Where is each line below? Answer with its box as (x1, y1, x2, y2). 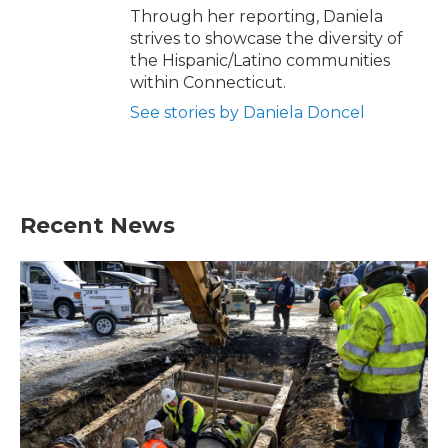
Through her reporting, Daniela (130, 6, 383, 26)
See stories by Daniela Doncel (130, 102, 365, 122)
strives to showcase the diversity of (130, 28, 403, 48)
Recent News (20, 211, 175, 239)
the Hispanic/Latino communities (130, 50, 390, 70)
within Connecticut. (130, 72, 286, 92)
